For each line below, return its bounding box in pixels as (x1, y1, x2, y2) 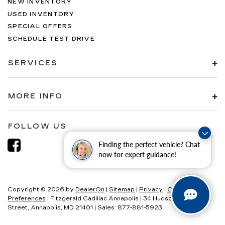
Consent (167, 186, 193, 193)
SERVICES (8, 59, 58, 68)
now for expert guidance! (98, 150, 176, 159)
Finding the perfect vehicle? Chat (98, 140, 200, 149)
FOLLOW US (8, 122, 67, 131)
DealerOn (75, 186, 104, 193)
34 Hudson (142, 195, 176, 202)
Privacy (139, 186, 163, 193)
